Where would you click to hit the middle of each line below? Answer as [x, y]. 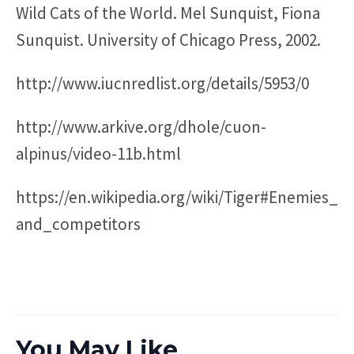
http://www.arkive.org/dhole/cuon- [141, 126]
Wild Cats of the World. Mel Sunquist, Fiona [168, 13]
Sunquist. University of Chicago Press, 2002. [168, 40]
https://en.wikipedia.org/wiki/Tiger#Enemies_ [177, 197]
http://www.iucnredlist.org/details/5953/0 [162, 83]
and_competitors [78, 224]
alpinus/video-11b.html [98, 153]
